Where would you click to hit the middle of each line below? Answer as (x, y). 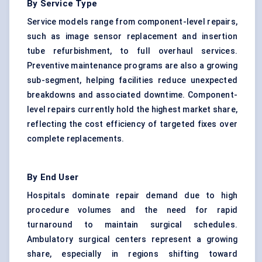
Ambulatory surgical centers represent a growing (132, 239)
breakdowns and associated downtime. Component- (132, 95)
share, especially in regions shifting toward (132, 254)
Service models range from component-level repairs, (132, 22)
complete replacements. (76, 139)
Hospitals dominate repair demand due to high (132, 196)
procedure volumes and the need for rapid (132, 210)
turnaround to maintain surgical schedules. (132, 225)
